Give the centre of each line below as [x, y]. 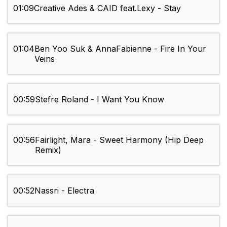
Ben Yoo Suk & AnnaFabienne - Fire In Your [120, 49]
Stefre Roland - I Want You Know [100, 100]
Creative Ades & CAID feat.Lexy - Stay [107, 8]
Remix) [48, 150]
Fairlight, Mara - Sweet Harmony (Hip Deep [119, 140]
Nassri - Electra [64, 191]
